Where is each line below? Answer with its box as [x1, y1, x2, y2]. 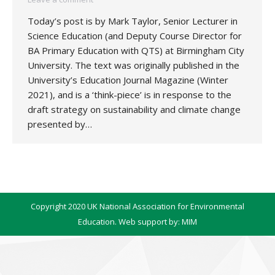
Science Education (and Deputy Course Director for [28, 29, 242, 42]
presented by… [28, 118, 92, 130]
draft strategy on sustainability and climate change [28, 103, 241, 115]
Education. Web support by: [78, 216, 182, 227]
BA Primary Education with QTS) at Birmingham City [28, 44, 244, 56]
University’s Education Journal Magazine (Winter [28, 74, 228, 86]
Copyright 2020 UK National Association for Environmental [31, 201, 244, 212]
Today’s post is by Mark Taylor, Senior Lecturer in [28, 15, 238, 27]
